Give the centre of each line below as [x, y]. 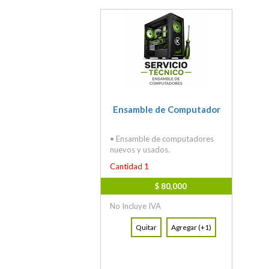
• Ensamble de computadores [162, 139]
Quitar [146, 228]
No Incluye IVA [135, 206]
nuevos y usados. [140, 150]
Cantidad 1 [129, 167]
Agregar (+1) [191, 228]
